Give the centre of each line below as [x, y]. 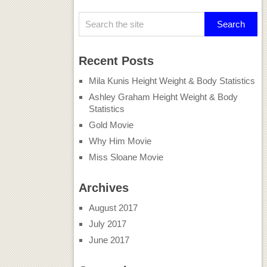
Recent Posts [116, 60]
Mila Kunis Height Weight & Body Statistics [172, 80]
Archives [103, 187]
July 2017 [107, 223]
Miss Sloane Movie [126, 157]
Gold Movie [111, 125]
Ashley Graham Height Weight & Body [163, 97]
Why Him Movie [120, 141]
